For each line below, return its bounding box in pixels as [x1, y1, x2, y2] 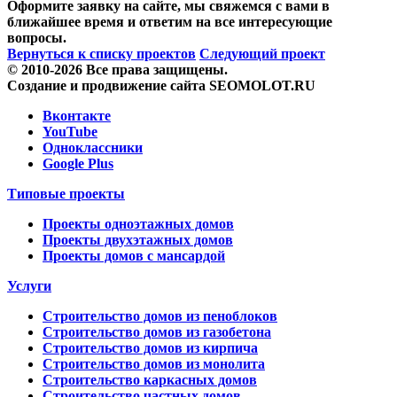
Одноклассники [43, 139, 143, 155]
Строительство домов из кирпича [43, 339, 258, 355]
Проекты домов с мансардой [43, 247, 225, 263]
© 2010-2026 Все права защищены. [7, 61, 228, 77]
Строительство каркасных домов [43, 371, 257, 387]
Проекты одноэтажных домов [43, 215, 234, 231]
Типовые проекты [7, 185, 125, 201]
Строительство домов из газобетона [43, 323, 271, 339]
